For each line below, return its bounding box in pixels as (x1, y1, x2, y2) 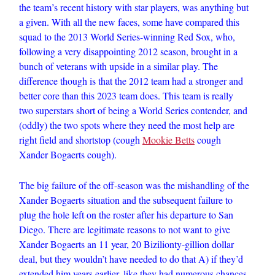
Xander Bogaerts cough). (19, 148, 117, 161)
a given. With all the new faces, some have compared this (19, 15, 239, 28)
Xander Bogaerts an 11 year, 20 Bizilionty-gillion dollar (19, 238, 234, 250)
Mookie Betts (142, 133, 195, 146)
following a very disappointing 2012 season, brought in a (19, 45, 238, 58)
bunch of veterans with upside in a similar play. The (19, 60, 218, 72)
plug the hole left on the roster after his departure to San (19, 208, 233, 221)
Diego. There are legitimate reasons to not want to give (19, 223, 230, 236)
